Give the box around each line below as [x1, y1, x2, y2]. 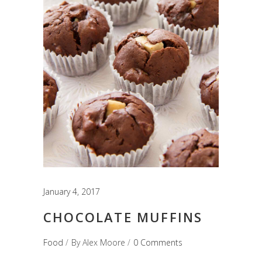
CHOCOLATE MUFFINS [43, 208, 203, 226]
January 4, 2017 [43, 185, 100, 197]
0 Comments [133, 236, 182, 248]
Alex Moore [82, 236, 125, 248]
